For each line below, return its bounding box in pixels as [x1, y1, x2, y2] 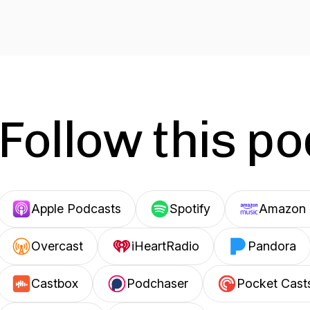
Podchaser [127, 276, 188, 291]
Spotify [170, 201, 210, 216]
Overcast [31, 239, 83, 253]
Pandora [248, 239, 296, 253]
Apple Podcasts [31, 201, 121, 216]
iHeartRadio [131, 239, 199, 253]
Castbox [31, 276, 78, 291]
